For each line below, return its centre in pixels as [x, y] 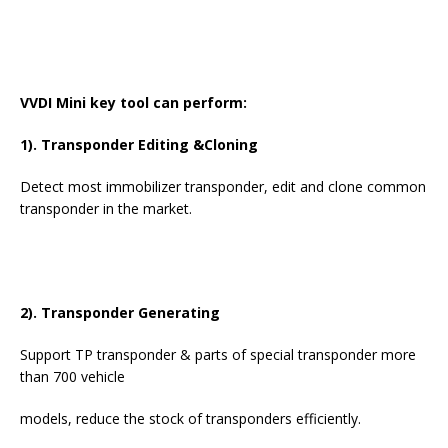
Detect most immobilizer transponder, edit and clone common [223, 187]
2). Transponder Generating [120, 313]
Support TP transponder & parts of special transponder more [218, 355]
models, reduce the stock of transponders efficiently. [190, 419]
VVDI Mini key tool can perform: [133, 103]
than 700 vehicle [72, 377]
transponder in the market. [106, 209]
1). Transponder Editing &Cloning [139, 145]
